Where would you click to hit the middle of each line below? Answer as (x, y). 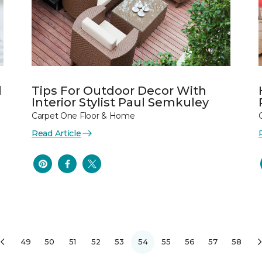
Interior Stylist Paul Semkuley (120, 102)
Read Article (56, 133)
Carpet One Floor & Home (83, 116)
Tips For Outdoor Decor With (119, 90)
